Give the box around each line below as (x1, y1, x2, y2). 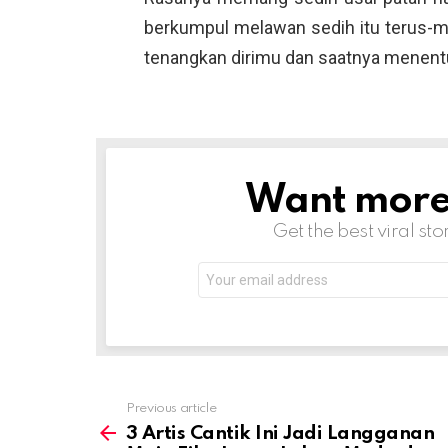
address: (197, 278, 255, 292)
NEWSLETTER (130, 183, 276, 203)
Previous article (126, 401, 217, 415)
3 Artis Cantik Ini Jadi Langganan (126, 423, 435, 443)
